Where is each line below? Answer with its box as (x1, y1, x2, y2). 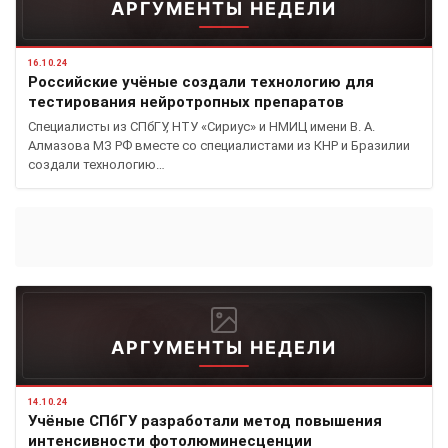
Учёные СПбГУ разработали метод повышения (28, 411, 382, 430)
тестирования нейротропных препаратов (28, 92, 344, 111)
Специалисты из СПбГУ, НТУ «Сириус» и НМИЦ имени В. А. (28, 118, 375, 134)
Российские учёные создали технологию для (28, 72, 374, 91)
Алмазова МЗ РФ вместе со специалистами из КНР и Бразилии (28, 137, 410, 153)
